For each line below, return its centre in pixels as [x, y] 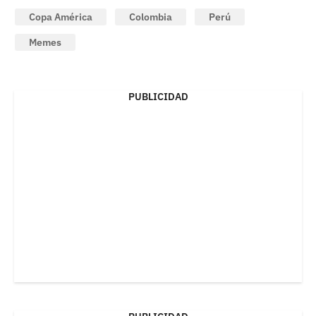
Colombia [151, 17]
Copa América [61, 17]
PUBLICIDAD [158, 96]
